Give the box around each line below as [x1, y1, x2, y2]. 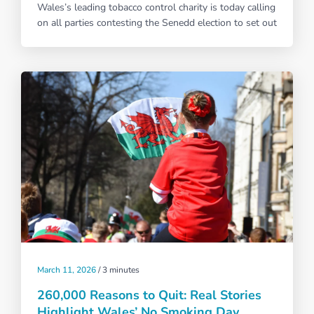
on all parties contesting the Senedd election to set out [37, 16, 277, 30]
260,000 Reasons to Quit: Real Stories [37, 287, 261, 304]
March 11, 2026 [37, 264, 96, 276]
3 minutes [102, 264, 139, 276]
